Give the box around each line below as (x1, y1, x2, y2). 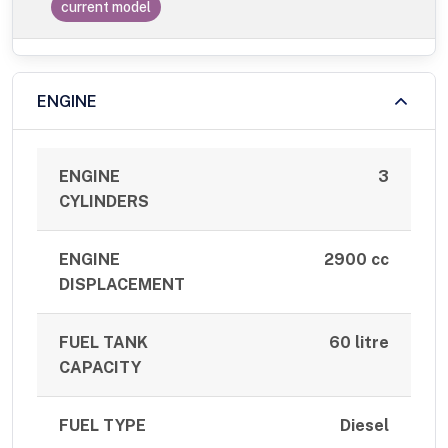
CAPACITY (59, 358, 142, 378)
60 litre (328, 333, 389, 353)
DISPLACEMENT (59, 275, 186, 295)
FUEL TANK (59, 333, 149, 353)
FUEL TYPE (59, 416, 147, 436)
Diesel (339, 416, 389, 436)
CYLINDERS (59, 192, 150, 212)
